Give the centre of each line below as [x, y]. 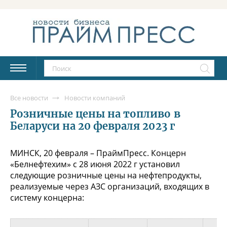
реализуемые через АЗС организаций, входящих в [110, 186]
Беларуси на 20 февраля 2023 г [92, 126]
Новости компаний [95, 98]
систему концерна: [47, 197]
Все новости [29, 98]
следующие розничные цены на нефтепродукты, [106, 175]
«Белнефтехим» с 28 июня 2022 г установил [95, 164]
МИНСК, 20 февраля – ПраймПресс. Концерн [98, 153]
